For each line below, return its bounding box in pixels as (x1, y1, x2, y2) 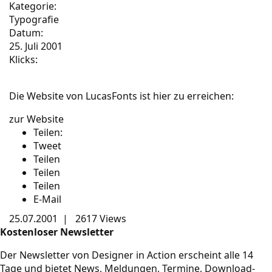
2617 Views (73, 212, 126, 225)
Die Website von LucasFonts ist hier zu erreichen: (9, 89, 234, 103)
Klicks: (9, 53, 38, 66)
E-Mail (33, 192, 61, 206)
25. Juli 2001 (9, 39, 63, 53)
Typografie (9, 13, 59, 26)
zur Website (9, 112, 64, 126)
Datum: (9, 26, 43, 39)
